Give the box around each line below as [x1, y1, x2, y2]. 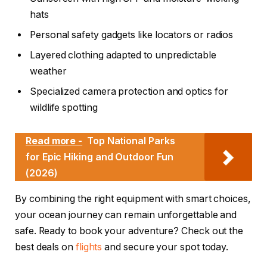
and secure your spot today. [102, 241, 229, 253]
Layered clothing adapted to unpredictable [30, 49, 216, 61]
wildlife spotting [30, 102, 98, 114]
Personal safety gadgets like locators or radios [30, 29, 234, 41]
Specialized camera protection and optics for [30, 86, 228, 98]
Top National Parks [86, 134, 175, 147]
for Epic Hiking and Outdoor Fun [26, 150, 173, 163]
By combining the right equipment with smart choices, [15, 193, 251, 204]
